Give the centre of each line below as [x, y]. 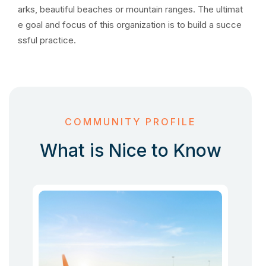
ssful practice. [47, 40]
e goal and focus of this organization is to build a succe [130, 25]
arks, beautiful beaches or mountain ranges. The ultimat [130, 9]
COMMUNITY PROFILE [130, 122]
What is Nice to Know [130, 150]
